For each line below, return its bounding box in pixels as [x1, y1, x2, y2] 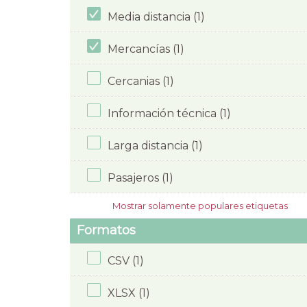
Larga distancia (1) [108, 138, 203, 152]
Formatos [77, 223, 136, 238]
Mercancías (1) [108, 42, 184, 56]
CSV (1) [108, 254, 144, 267]
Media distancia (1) [108, 10, 205, 23]
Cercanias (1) [108, 74, 174, 88]
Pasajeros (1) [108, 171, 173, 184]
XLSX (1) [108, 286, 150, 299]
